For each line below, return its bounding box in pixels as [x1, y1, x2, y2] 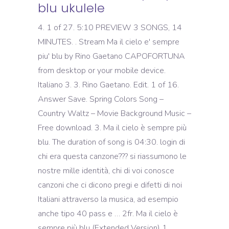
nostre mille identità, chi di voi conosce [38, 165, 174, 176]
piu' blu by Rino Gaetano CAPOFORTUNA [38, 51, 185, 62]
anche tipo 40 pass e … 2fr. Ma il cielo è [38, 208, 178, 219]
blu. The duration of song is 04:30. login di [38, 136, 185, 148]
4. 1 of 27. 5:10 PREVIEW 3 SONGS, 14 [38, 22, 182, 33]
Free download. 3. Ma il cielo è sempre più [38, 122, 187, 133]
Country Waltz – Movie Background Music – [38, 108, 191, 119]
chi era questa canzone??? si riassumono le [38, 151, 187, 162]
